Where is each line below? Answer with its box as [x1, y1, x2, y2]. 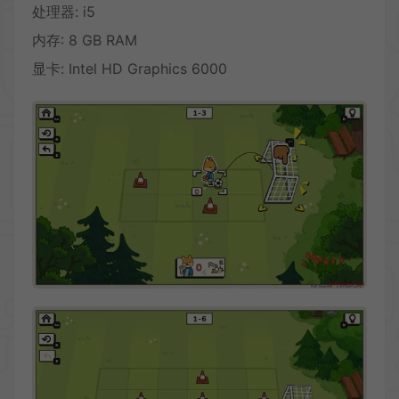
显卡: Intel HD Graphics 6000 [32, 59, 227, 77]
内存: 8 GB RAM [32, 30, 137, 49]
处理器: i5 [32, 2, 95, 20]
